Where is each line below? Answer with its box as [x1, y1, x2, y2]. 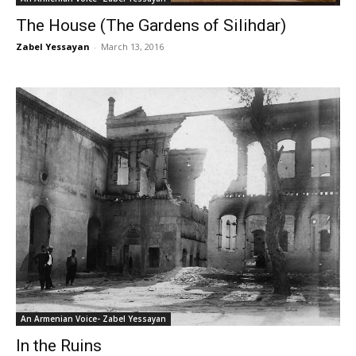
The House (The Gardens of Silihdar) [16, 15, 286, 35]
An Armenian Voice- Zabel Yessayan [21, 313, 166, 325]
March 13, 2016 [101, 40, 164, 52]
